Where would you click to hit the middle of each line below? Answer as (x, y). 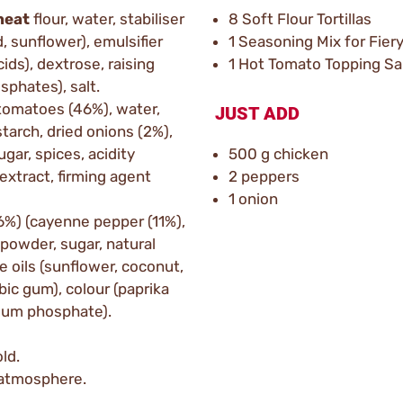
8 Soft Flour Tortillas (300, 19)
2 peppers (264, 176)
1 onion (253, 199)
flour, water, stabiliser (107, 19)
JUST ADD (257, 113)
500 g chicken (278, 154)
